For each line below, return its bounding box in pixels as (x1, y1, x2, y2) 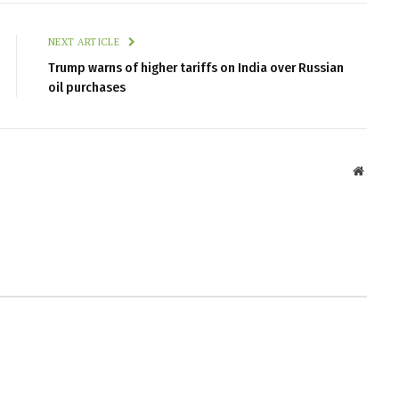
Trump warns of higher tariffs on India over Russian (48, 59, 344, 76)
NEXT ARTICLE (48, 35, 123, 48)
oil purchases (48, 78, 126, 95)
